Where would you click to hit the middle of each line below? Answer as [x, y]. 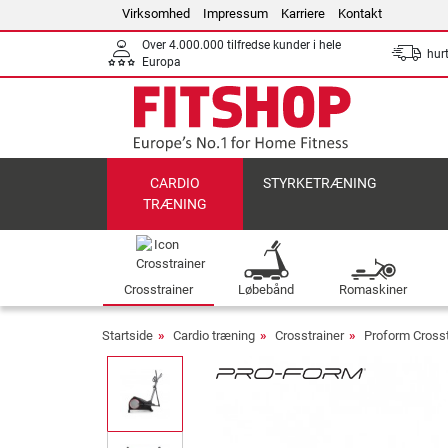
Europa [161, 62]
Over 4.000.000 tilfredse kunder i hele [241, 45]
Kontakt [360, 13]
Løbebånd [265, 289]
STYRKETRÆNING [320, 183]
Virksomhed [156, 13]
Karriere [303, 13]
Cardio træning [214, 335]
